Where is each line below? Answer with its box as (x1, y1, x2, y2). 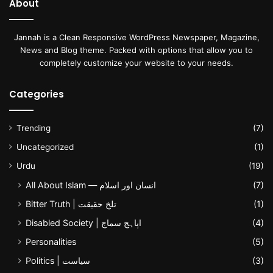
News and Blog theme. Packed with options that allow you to (20, 44, 253, 55)
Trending (16, 122, 51, 133)
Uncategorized (16, 141, 74, 152)
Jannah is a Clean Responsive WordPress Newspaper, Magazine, (13, 32, 260, 42)
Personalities (26, 236, 76, 247)
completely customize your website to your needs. (40, 57, 233, 68)
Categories (9, 87, 64, 101)
